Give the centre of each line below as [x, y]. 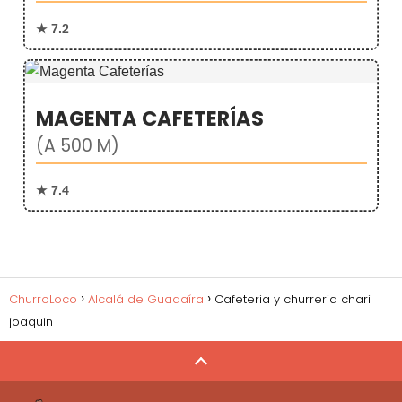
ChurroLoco [43, 299]
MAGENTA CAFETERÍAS [149, 119]
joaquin [31, 321]
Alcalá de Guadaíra [146, 299]
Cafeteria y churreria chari [293, 299]
